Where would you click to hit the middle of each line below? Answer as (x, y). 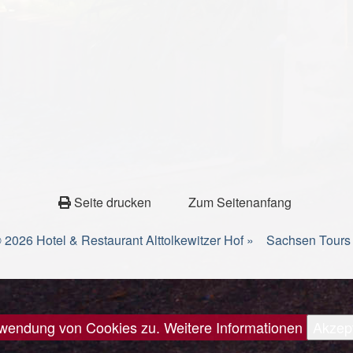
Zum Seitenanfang (241, 202)
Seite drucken (113, 202)
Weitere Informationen (233, 327)
